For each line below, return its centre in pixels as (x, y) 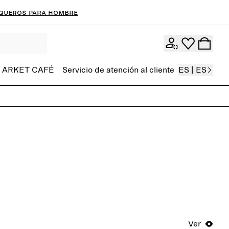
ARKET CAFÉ (28, 70)
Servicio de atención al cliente (118, 70)
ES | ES (192, 70)
